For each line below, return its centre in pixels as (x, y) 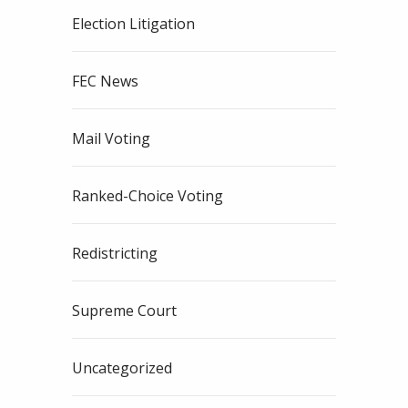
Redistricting (115, 254)
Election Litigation (133, 24)
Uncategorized (122, 368)
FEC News (105, 82)
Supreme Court (124, 311)
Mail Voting (111, 139)
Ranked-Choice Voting (148, 196)
